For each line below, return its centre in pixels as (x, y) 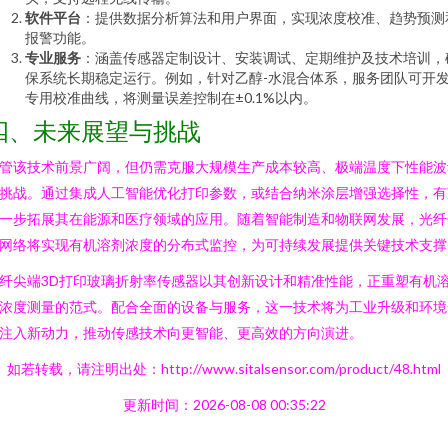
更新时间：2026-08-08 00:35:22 (224, 404)
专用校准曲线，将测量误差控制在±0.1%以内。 (171, 97)
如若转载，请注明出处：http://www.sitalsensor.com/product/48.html (224, 368)
